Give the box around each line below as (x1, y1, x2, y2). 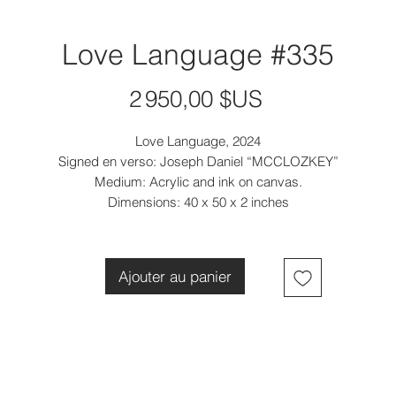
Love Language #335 (62, 37, 334, 72)
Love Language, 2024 (135, 133, 261, 150)
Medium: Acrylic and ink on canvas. (94, 173, 302, 191)
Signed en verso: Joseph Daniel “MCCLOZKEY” (57, 153, 339, 171)
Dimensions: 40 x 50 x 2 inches (107, 194, 289, 211)
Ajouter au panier (118, 267, 232, 286)
